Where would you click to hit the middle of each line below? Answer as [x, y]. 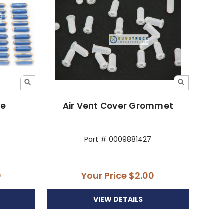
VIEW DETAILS [118, 199]
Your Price [105, 175]
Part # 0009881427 [118, 139]
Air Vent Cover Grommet [118, 106]
